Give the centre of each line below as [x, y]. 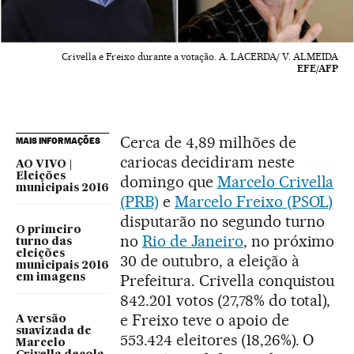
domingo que [169, 181]
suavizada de [54, 331]
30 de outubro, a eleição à [210, 260]
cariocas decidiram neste [207, 162]
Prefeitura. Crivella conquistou [228, 280]
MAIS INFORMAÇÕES [58, 140]
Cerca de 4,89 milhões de [208, 142]
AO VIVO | [44, 164]
